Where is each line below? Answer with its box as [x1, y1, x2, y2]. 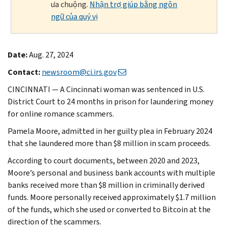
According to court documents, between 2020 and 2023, [8, 155, 199, 166]
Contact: [8, 66, 42, 77]
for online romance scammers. [8, 108, 114, 119]
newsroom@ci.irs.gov [42, 66, 117, 77]
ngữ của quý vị [51, 11, 98, 22]
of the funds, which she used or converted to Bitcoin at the [8, 204, 211, 215]
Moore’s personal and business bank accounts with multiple [8, 167, 215, 178]
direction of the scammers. [8, 216, 101, 227]
